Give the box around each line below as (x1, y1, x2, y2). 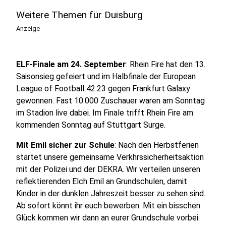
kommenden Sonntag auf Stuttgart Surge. (16, 120, 165, 130)
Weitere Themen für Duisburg (16, 9, 143, 21)
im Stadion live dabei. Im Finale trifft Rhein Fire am (16, 108, 193, 118)
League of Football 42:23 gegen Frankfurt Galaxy (16, 84, 190, 93)
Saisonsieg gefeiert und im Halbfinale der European (16, 72, 196, 81)
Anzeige (16, 25, 40, 32)
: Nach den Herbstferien (115, 140, 199, 150)
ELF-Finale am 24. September (16, 60, 126, 69)
